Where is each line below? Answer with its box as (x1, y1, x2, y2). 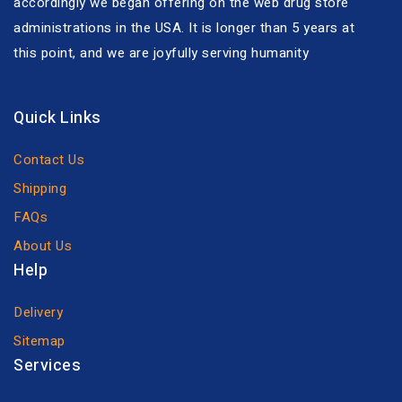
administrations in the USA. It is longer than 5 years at (13, 18, 354, 38)
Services (13, 354, 81, 378)
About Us (13, 236, 72, 256)
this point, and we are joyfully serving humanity (13, 43, 309, 63)
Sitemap (13, 331, 66, 351)
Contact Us (13, 150, 84, 170)
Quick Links (13, 106, 101, 130)
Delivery (13, 302, 63, 322)
